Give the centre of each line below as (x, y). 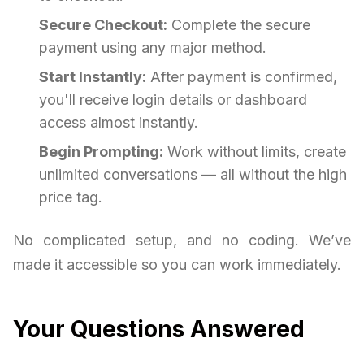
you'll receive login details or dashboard (173, 100)
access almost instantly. (119, 123)
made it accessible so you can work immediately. (177, 265)
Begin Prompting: (101, 152)
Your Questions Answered (159, 329)
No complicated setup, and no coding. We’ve (182, 240)
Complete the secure (239, 25)
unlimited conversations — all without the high (193, 175)
